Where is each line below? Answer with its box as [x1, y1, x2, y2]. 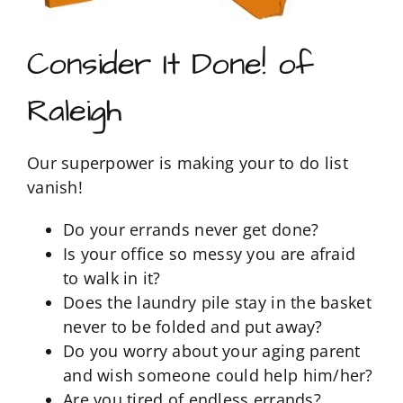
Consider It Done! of [26, 43, 314, 87]
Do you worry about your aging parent [62, 339, 361, 362]
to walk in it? [62, 266, 161, 289]
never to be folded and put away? [62, 315, 323, 337]
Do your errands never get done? [62, 218, 319, 240]
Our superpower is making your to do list [26, 151, 348, 174]
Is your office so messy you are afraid [62, 242, 356, 264]
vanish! [26, 175, 83, 198]
